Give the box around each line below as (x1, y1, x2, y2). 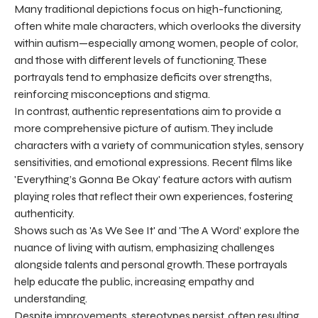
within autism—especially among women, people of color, (14, 36, 298, 50)
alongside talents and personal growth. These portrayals (14, 258, 287, 272)
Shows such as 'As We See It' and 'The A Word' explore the (14, 224, 300, 238)
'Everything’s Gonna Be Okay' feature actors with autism (14, 172, 292, 187)
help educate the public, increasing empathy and (14, 275, 254, 289)
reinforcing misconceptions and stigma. (14, 87, 210, 102)
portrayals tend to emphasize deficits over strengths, (14, 70, 272, 84)
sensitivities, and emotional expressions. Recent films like (14, 155, 292, 170)
